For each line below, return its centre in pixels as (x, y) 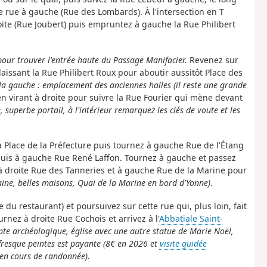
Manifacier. (166, 60)
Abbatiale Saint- (191, 218)
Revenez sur (212, 60)
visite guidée (183, 243)
